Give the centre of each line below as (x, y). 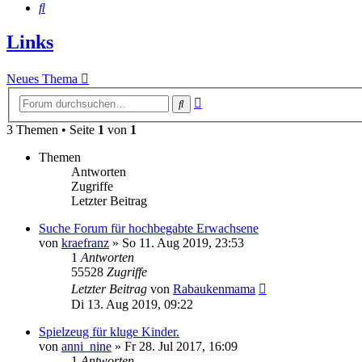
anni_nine (86, 346)
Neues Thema (42, 79)
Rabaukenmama (214, 288)
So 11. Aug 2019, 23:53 (183, 242)
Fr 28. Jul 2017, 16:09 (181, 346)
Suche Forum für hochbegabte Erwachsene (149, 228)
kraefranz (85, 242)
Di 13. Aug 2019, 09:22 (132, 304)
